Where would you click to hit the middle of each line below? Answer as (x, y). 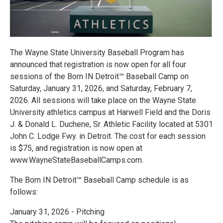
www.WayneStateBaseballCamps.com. (77, 160)
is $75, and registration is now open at (76, 148)
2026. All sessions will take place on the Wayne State (103, 101)
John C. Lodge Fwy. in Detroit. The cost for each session (108, 136)
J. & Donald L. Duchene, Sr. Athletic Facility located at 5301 (111, 124)
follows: (24, 192)
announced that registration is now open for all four (98, 65)
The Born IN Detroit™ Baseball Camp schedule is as (99, 180)
